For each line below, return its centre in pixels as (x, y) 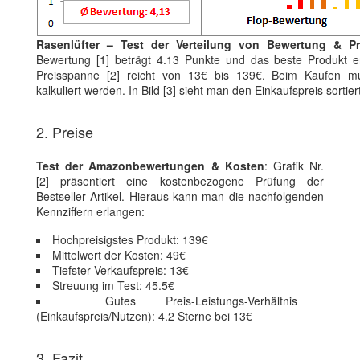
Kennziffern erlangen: (90, 212)
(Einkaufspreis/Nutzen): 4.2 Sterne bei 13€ (144, 316)
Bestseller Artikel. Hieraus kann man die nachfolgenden (180, 196)
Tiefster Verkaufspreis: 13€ (121, 270)
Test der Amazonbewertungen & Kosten (150, 166)
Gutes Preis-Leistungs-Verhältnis (201, 301)
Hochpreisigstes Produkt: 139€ (130, 240)
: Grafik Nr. (294, 166)
